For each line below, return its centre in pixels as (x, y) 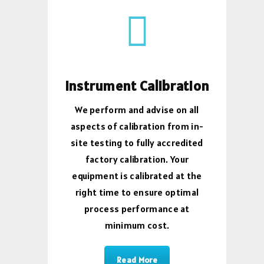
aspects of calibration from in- (137, 126)
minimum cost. (137, 225)
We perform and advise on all (137, 109)
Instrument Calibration (137, 85)
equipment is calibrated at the (137, 175)
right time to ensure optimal (137, 192)
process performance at (137, 208)
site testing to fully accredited (137, 142)
